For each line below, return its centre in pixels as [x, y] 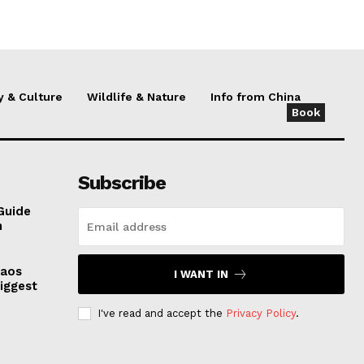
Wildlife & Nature [136, 96]
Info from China [256, 96]
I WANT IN [201, 274]
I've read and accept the [161, 313]
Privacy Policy [260, 313]
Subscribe [121, 182]
